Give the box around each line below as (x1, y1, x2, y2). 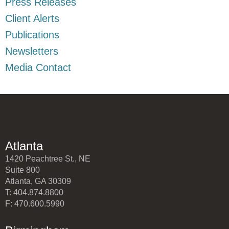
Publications (5, 29, 59, 40)
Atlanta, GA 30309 (5, 176, 71, 186)
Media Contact (5, 61, 71, 73)
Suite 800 (5, 165, 40, 174)
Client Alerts (5, 12, 59, 24)
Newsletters (5, 45, 58, 57)
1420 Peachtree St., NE (5, 154, 90, 163)
